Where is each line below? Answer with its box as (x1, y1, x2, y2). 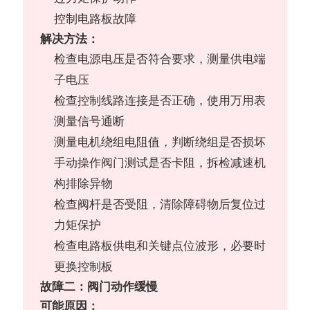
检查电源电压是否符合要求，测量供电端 (54, 53, 266, 66)
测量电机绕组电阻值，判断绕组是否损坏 (54, 136, 266, 149)
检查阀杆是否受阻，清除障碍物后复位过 (54, 198, 266, 212)
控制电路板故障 (54, 12, 137, 26)
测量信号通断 (54, 115, 125, 129)
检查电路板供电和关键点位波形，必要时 (54, 239, 266, 253)
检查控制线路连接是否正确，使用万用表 (54, 94, 266, 108)
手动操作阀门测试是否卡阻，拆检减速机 (54, 156, 266, 170)
